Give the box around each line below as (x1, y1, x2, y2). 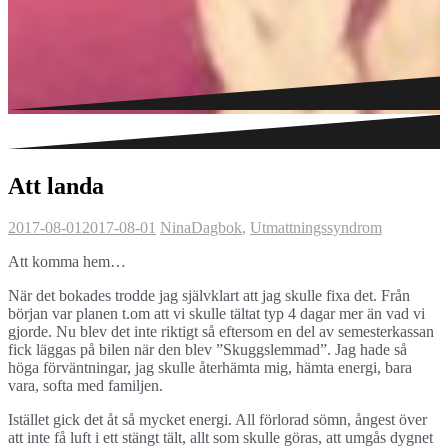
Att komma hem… (8, 253, 126, 271)
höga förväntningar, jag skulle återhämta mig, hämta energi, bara (8, 359, 412, 377)
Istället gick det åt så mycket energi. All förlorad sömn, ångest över (8, 411, 427, 429)
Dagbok (191, 219, 242, 237)
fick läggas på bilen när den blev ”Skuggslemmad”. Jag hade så (8, 341, 407, 359)
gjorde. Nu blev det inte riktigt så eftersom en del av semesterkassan (8, 323, 434, 341)
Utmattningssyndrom (250, 219, 382, 237)
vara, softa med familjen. (8, 377, 163, 395)
